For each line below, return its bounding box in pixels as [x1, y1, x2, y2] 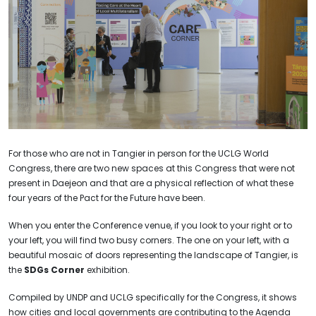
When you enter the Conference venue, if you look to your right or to [8, 219, 292, 231]
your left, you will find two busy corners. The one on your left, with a [8, 233, 289, 246]
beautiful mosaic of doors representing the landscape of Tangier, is [8, 248, 298, 261]
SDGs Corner [24, 263, 87, 276]
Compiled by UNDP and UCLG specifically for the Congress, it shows [8, 291, 297, 303]
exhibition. [87, 263, 132, 276]
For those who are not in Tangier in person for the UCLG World [8, 147, 269, 159]
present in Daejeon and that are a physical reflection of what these [8, 176, 293, 189]
